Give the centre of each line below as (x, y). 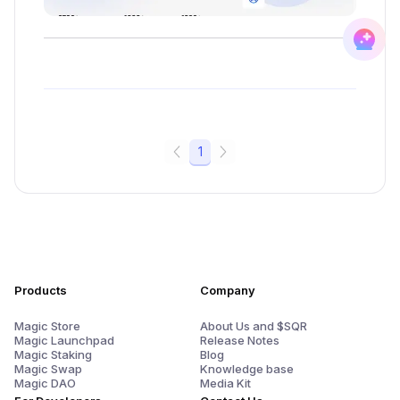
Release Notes (240, 340)
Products (41, 290)
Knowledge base (247, 368)
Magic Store (47, 325)
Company (228, 290)
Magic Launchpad (64, 340)
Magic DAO (45, 383)
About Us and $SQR (254, 325)
